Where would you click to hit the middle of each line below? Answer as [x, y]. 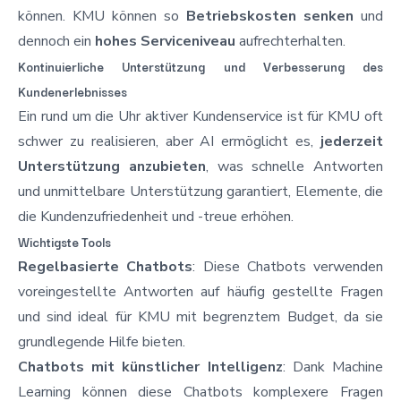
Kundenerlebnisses [73, 91]
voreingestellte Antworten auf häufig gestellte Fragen [200, 291]
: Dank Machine [333, 367]
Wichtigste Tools [64, 241]
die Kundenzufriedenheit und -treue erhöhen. [156, 216]
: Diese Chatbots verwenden [288, 266]
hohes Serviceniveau [165, 41]
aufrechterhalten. [290, 41]
